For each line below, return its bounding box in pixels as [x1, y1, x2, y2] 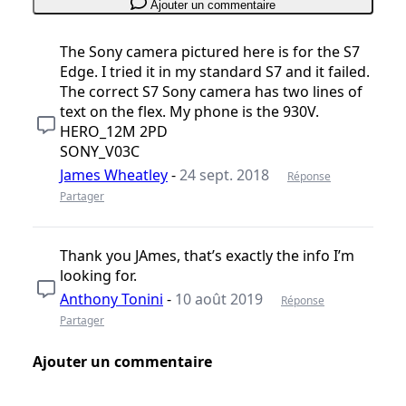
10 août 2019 [175, 288, 263, 309]
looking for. [60, 265, 137, 285]
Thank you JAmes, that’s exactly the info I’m [60, 245, 354, 266]
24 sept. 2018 [179, 164, 269, 185]
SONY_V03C [60, 140, 140, 161]
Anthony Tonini [60, 288, 163, 309]
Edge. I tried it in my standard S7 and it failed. [60, 61, 370, 82]
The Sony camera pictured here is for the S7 [60, 41, 360, 62]
